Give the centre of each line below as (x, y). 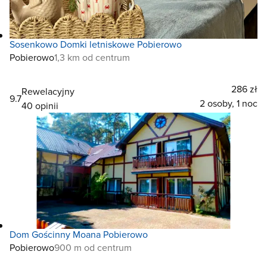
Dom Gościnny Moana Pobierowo (79, 234)
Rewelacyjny (48, 91)
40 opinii (40, 105)
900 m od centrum (93, 247)
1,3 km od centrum (92, 57)
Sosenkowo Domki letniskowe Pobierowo (96, 44)
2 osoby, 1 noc (229, 103)
